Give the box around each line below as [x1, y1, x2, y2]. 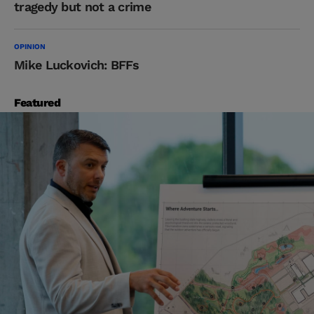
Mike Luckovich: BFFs [14, 57, 139, 73]
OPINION [14, 42, 46, 52]
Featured [14, 96, 61, 110]
